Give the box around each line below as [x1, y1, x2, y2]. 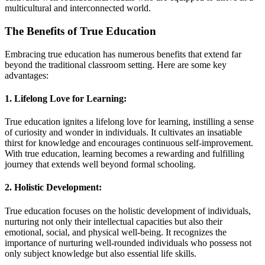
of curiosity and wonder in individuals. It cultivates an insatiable [5, 127, 242, 138]
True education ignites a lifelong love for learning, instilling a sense [5, 117, 254, 127]
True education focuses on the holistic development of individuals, [5, 205, 251, 216]
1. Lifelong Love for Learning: [5, 93, 127, 104]
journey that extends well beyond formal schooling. [5, 159, 196, 170]
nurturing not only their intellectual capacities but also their [5, 216, 222, 227]
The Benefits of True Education [5, 24, 156, 37]
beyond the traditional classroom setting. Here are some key [5, 59, 227, 70]
